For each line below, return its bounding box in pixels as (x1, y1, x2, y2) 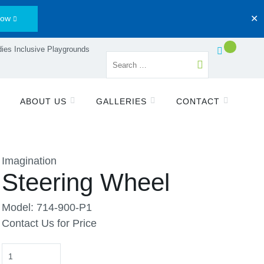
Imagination (2, 155, 57, 167)
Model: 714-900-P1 (2, 202, 92, 213)
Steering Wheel (2, 169, 170, 196)
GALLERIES (96, 97, 147, 106)
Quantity (1, 245, 41, 256)
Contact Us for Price (2, 217, 97, 229)
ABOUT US (20, 97, 67, 106)
